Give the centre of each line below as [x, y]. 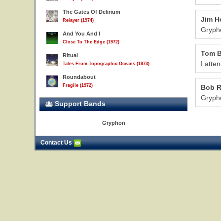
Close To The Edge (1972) [91, 42]
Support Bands [79, 104]
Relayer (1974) [78, 20]
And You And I [81, 34]
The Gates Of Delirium [92, 12]
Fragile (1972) [78, 85]
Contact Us [57, 143]
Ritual [70, 55]
